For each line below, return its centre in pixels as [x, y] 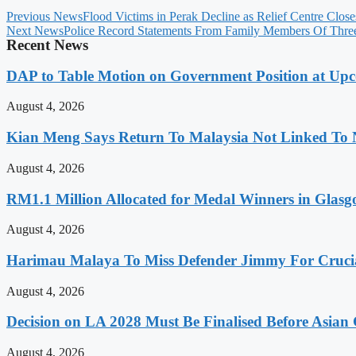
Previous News [44, 16]
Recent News [47, 45]
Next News [35, 31]
